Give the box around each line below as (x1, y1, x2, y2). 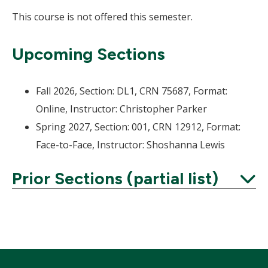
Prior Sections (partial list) (12, 168, 218, 189)
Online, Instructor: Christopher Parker (36, 102, 207, 116)
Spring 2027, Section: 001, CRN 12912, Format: (36, 120, 240, 134)
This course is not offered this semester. (12, 10, 193, 24)
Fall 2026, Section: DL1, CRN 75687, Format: (36, 84, 227, 98)
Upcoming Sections (12, 44, 165, 65)
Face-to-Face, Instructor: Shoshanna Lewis (36, 138, 225, 152)
